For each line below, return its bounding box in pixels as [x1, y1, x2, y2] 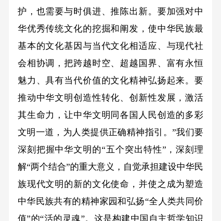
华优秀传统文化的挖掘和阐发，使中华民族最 [17, 23, 204, 34]
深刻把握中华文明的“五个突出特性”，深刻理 [17, 144, 204, 154]
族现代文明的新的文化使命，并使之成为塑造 [17, 179, 204, 189]
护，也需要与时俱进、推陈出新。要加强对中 [17, 6, 204, 16]
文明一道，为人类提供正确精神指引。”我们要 [17, 127, 204, 137]
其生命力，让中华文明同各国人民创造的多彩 [17, 110, 204, 120]
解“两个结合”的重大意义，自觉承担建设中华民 [17, 161, 204, 172]
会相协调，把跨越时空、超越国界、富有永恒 [17, 58, 204, 68]
